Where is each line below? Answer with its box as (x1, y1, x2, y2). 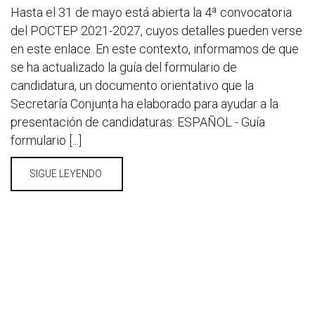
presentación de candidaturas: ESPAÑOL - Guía (11, 115, 265, 129)
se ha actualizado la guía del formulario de (11, 60, 237, 75)
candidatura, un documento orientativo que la (11, 78, 254, 93)
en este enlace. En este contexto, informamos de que (11, 41, 299, 56)
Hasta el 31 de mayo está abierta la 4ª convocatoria (11, 5, 292, 20)
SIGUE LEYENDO (30, 168, 104, 179)
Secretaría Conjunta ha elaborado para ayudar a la (11, 96, 278, 111)
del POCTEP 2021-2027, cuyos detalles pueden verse (11, 23, 302, 38)
